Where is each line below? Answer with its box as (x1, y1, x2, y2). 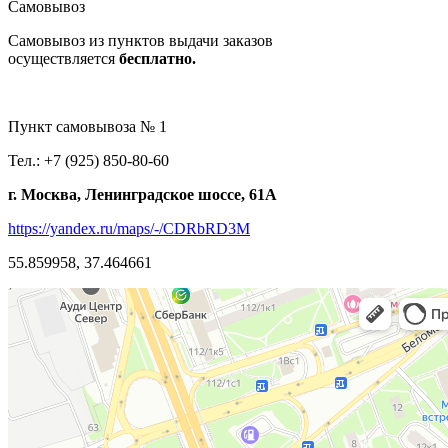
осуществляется (8, 49, 115, 67)
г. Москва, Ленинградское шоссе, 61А (8, 185, 277, 203)
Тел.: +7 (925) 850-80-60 (8, 151, 169, 169)
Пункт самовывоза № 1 (8, 117, 167, 135)
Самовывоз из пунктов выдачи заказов (8, 31, 273, 49)
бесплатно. (119, 49, 196, 67)
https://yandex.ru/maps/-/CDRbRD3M (8, 219, 250, 237)
